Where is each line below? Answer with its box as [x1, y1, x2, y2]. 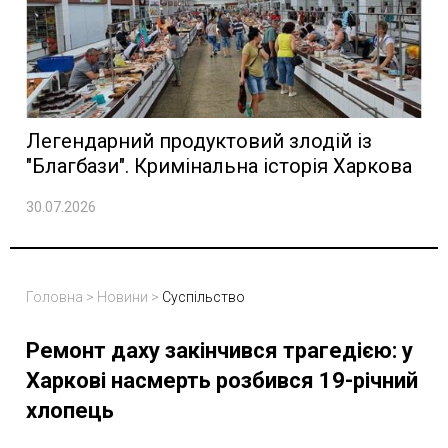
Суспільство [162, 289, 245, 306]
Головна [26, 289, 83, 306]
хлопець [26, 398, 114, 424]
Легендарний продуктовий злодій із [26, 129, 372, 154]
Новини [97, 289, 148, 306]
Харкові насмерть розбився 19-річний [26, 368, 418, 394]
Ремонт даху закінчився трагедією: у [26, 338, 413, 364]
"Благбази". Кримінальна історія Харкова [26, 154, 412, 179]
